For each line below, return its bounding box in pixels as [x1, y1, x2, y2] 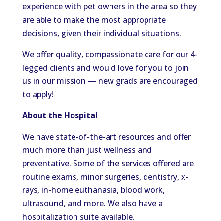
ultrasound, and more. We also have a [22, 198, 163, 209]
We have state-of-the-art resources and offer [22, 131, 191, 142]
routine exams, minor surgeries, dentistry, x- [22, 171, 188, 182]
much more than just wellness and [22, 145, 152, 155]
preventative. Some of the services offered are [22, 158, 194, 169]
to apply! [22, 89, 54, 100]
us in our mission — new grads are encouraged [22, 75, 198, 86]
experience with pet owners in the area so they [22, 1, 197, 12]
